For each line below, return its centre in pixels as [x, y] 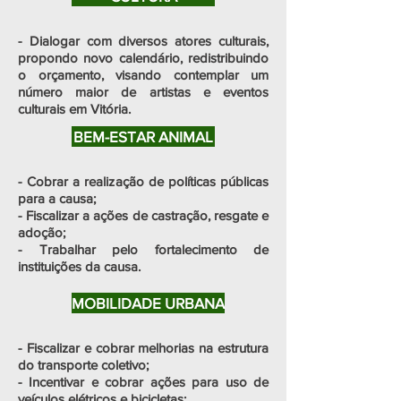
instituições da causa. [79, 266]
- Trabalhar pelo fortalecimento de [143, 249]
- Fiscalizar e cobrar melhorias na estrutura [143, 348]
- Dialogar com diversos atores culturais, [143, 41]
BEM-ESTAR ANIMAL [143, 137]
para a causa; [57, 198]
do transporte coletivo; [83, 365]
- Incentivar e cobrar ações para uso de [143, 382]
